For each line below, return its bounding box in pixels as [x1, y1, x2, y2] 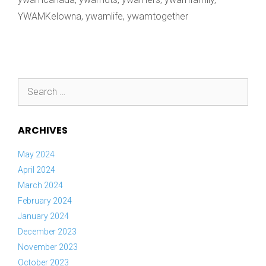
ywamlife [85, 11, 123, 22]
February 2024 [18, 196, 72, 205]
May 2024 [18, 150, 55, 159]
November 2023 [18, 242, 78, 252]
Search [17, 79, 44, 88]
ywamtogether [127, 11, 188, 22]
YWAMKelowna [18, 11, 81, 22]
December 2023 [18, 227, 77, 236]
